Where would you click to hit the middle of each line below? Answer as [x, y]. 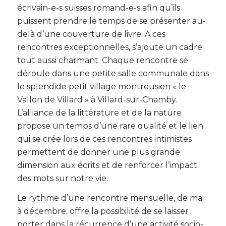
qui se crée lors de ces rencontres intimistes [104, 139]
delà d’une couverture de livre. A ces [91, 34]
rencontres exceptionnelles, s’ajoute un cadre [109, 47]
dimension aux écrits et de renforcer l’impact [107, 165]
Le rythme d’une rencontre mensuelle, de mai [110, 198]
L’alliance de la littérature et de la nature [99, 112]
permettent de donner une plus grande [98, 152]
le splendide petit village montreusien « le [101, 86]
